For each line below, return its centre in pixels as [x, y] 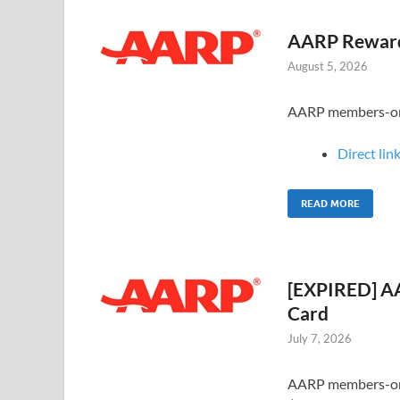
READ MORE [330, 204]
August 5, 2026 [328, 66]
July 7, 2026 [320, 339]
